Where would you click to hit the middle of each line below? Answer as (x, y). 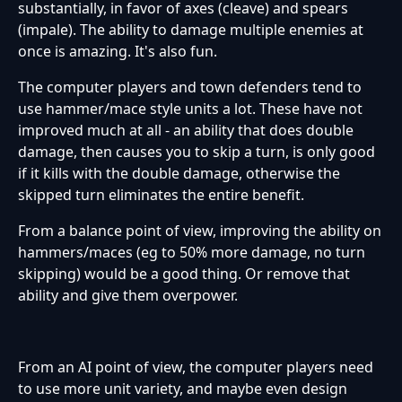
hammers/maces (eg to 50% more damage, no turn (192, 253)
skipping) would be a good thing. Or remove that (184, 274)
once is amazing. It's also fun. (118, 52)
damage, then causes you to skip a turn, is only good (197, 152)
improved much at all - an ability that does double (186, 131)
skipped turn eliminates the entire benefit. (161, 195)
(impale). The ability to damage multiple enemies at (191, 30)
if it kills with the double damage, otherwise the (179, 174)
